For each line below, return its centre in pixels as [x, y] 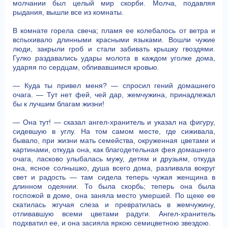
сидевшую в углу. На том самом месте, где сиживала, [114, 131]
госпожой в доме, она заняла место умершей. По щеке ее [114, 195]
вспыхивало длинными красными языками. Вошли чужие [114, 40]
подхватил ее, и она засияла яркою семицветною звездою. [112, 223]
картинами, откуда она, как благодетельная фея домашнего [114, 150]
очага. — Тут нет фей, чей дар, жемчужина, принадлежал [114, 95]
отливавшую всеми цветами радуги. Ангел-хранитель [114, 214]
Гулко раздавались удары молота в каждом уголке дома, [114, 58]
